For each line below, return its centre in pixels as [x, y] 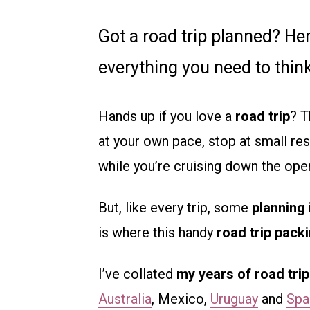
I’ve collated [137, 274]
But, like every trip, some [175, 208]
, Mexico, [181, 299]
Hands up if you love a [167, 117]
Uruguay [234, 299]
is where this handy [157, 233]
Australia [125, 299]
